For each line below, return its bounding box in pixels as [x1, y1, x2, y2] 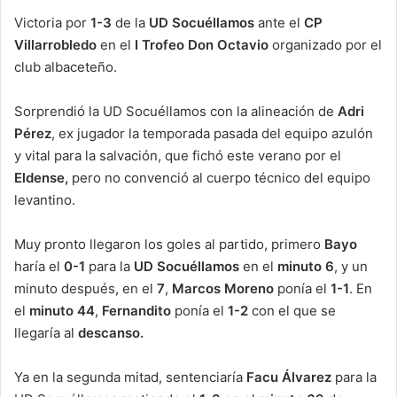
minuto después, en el [14, 279, 157, 297]
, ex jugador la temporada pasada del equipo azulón [51, 124, 373, 142]
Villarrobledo [14, 35, 97, 53]
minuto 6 [277, 257, 334, 275]
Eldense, [14, 168, 68, 186]
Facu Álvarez [246, 368, 331, 385]
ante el [254, 13, 304, 31]
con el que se [248, 301, 336, 319]
